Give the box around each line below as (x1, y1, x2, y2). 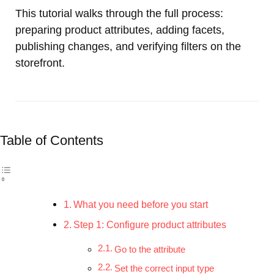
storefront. (15, 56, 65, 69)
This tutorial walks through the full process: (15, 7, 223, 20)
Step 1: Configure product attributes (73, 218, 227, 230)
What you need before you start (73, 198, 209, 210)
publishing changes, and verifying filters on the (15, 40, 241, 53)
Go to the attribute (114, 244, 185, 254)
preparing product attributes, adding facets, (15, 23, 224, 36)
